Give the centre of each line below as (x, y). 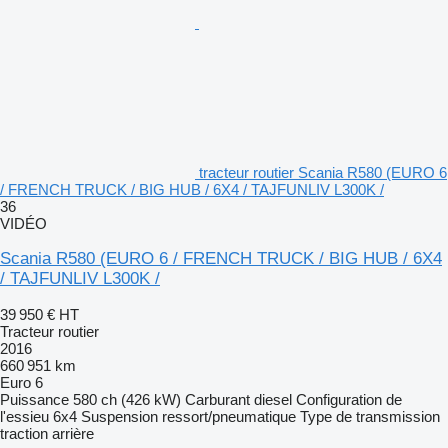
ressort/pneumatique (229, 416)
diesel (273, 399)
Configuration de (349, 399)
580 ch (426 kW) (127, 399)
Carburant (217, 399)
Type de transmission (370, 416)
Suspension (119, 416)
